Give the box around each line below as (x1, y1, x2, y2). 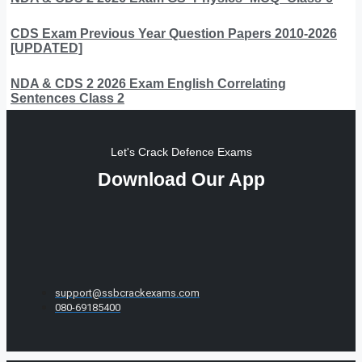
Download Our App (97, 168, 265, 190)
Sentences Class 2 (11, 90, 124, 105)
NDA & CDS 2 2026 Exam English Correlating (11, 76, 286, 90)
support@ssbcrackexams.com (55, 286, 200, 299)
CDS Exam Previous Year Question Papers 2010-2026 (11, 26, 337, 40)
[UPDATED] (11, 40, 82, 55)
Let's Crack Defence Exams (110, 145, 252, 158)
